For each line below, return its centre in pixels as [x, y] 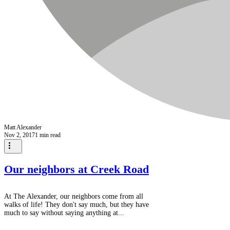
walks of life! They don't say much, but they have [76, 205]
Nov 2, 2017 [20, 135]
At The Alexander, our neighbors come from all [74, 196]
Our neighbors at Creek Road [76, 169]
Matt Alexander [23, 127]
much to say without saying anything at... [64, 213]
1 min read [48, 135]
